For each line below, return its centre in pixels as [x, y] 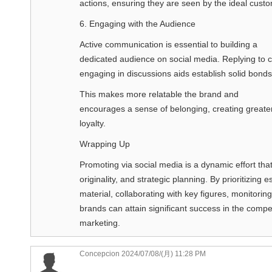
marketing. [100, 223]
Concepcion [100, 253]
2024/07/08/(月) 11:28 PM [163, 253]
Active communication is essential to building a [168, 44]
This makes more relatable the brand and [159, 94]
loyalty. [93, 123]
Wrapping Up [105, 144]
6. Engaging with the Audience [138, 23]
